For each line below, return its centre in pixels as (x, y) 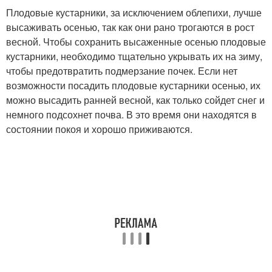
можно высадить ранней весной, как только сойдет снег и (135, 100)
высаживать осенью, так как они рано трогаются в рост (130, 27)
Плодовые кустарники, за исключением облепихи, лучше (134, 12)
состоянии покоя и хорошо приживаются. (99, 129)
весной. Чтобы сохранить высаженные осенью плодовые (136, 42)
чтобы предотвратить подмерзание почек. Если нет (122, 71)
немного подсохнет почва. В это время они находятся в (131, 114)
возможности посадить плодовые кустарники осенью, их (133, 85)
